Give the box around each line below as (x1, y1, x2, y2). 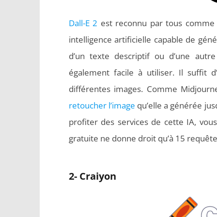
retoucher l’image (68, 100, 135, 111)
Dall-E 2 (68, 17, 97, 29)
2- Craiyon (68, 170, 116, 183)
